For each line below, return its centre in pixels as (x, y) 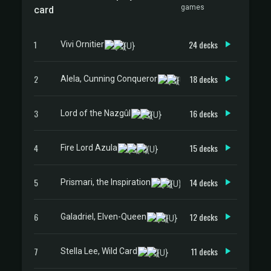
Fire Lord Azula (89, 147)
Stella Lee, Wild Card (99, 251)
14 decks (204, 182)
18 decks (204, 79)
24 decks (203, 44)
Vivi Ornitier (82, 44)
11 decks (204, 251)
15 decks (204, 148)
